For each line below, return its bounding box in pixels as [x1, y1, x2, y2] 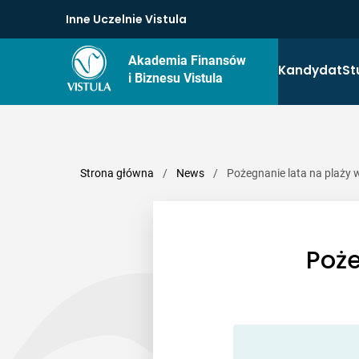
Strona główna [80, 167, 154, 179]
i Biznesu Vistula [127, 71, 223, 86]
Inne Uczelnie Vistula [66, 11, 187, 27]
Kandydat [277, 61, 342, 79]
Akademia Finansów [127, 53, 246, 68]
